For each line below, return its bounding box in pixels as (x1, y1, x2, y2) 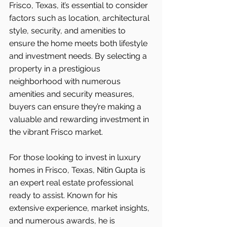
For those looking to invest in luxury (9, 152, 143, 162)
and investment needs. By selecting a (9, 51, 149, 61)
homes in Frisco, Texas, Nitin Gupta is (9, 165, 147, 175)
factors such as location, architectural (9, 13, 152, 23)
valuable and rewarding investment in (9, 114, 151, 124)
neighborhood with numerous (9, 76, 123, 86)
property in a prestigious (9, 63, 102, 73)
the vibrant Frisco (9, 127, 73, 137)
